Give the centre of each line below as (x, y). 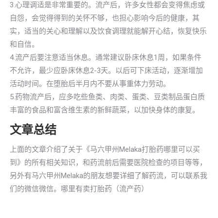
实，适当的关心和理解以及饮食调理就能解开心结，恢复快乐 (108, 31)
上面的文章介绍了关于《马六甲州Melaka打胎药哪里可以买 (105, 149)
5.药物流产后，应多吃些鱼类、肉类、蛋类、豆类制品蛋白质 (107, 97)
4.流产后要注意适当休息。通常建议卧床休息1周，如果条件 (106, 57)
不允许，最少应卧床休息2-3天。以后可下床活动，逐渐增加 (106, 71)
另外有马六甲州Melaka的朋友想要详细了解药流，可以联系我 (109, 176)
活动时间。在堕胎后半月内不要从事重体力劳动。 (90, 84)
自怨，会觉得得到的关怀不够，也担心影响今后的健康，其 (105, 18)
